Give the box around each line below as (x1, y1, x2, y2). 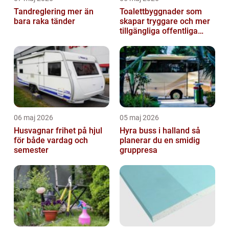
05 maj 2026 (120, 113, 159, 122)
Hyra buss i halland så (120, 125, 192, 135)
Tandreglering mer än (14, 6, 67, 16)
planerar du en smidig (120, 135, 200, 145)
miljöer (120, 35, 145, 45)
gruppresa (120, 145, 157, 155)
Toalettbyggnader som (120, 6, 202, 16)
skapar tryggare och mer (120, 16, 210, 26)
